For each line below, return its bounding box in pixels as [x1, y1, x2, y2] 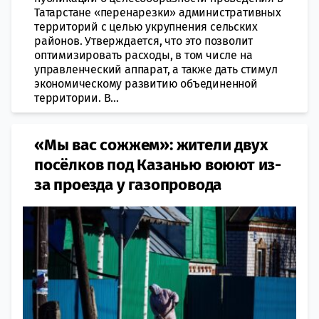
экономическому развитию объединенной [34, 77, 258, 90]
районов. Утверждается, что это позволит [34, 34, 253, 48]
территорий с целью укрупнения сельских [34, 20, 258, 33]
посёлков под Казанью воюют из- [34, 155, 281, 174]
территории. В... [34, 91, 119, 105]
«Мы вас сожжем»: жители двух [34, 135, 268, 155]
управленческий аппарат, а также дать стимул [34, 63, 278, 76]
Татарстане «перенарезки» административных [34, 6, 281, 19]
